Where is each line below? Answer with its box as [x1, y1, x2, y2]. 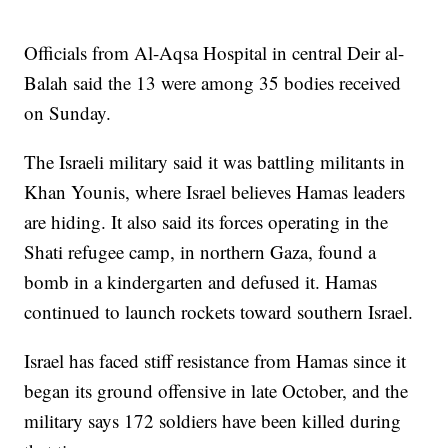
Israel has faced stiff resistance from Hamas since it [24, 347, 407, 373]
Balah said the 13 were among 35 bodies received [24, 69, 402, 95]
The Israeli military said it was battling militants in [24, 148, 406, 174]
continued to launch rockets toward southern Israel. [24, 298, 414, 324]
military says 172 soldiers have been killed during [24, 407, 402, 433]
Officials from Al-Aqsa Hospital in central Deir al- [24, 39, 405, 65]
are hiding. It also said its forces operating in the [24, 208, 389, 234]
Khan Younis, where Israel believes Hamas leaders [24, 178, 406, 204]
